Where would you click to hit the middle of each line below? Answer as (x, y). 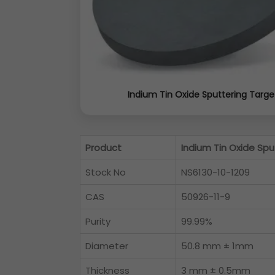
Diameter (107, 246)
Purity (98, 222)
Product (103, 148)
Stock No (106, 172)
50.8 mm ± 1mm (217, 246)
